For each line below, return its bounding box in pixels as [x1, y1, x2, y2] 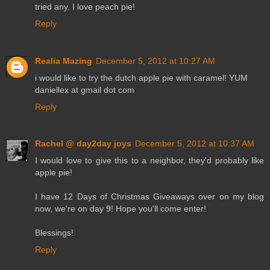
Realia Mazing [35, 55, 92, 66]
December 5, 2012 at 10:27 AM [96, 55, 215, 66]
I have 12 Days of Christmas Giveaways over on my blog [35, 192, 264, 202]
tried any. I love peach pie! [35, 1, 135, 11]
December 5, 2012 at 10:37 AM [135, 139, 254, 149]
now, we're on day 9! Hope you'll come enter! [35, 204, 206, 214]
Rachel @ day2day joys [35, 139, 131, 149]
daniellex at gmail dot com [35, 84, 134, 95]
